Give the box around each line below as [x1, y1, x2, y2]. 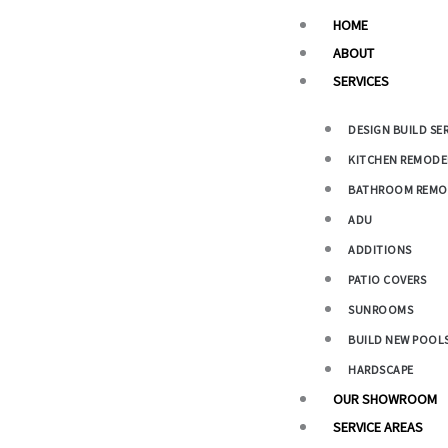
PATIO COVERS [348, 272, 427, 287]
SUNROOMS [348, 302, 414, 317]
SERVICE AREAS [332, 418, 423, 436]
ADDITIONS [348, 242, 412, 257]
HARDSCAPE [348, 362, 414, 377]
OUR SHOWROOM [332, 390, 437, 408]
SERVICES [332, 72, 389, 90]
